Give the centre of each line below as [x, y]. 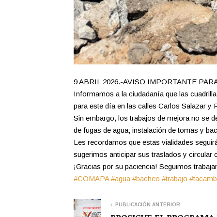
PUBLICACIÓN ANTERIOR [148, 204]
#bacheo [146, 178]
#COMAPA [91, 178]
